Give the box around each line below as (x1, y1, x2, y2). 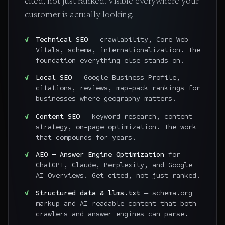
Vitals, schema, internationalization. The (35, 45, 200, 54)
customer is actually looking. (25, 10, 134, 20)
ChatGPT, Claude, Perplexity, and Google (35, 161, 192, 170)
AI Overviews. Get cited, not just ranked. (35, 171, 200, 180)
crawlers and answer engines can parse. (35, 209, 188, 218)
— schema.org (140, 188, 192, 197)
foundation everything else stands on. (35, 56, 184, 65)
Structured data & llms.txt (35, 188, 140, 197)
